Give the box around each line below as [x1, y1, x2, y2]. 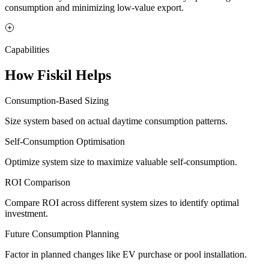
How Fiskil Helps [5, 67, 111, 83]
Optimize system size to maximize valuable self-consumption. [5, 156, 237, 167]
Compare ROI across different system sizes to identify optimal [5, 197, 239, 208]
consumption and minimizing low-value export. [5, 2, 184, 13]
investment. [5, 208, 48, 219]
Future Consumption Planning [5, 228, 119, 239]
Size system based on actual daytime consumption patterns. [5, 115, 228, 126]
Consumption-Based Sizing [5, 95, 109, 106]
